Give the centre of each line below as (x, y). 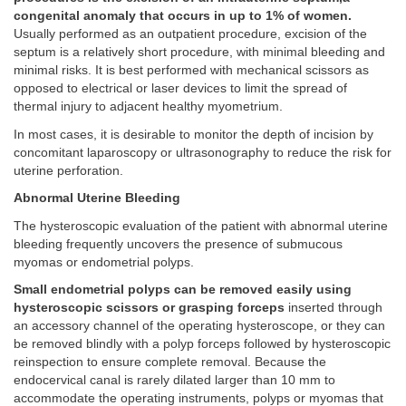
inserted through (333, 308)
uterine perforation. (68, 170)
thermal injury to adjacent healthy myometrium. (148, 107)
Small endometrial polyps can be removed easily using (183, 290)
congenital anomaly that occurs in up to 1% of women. (183, 16)
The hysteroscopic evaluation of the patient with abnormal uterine (201, 226)
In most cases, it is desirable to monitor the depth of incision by (193, 134)
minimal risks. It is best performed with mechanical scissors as (191, 71)
